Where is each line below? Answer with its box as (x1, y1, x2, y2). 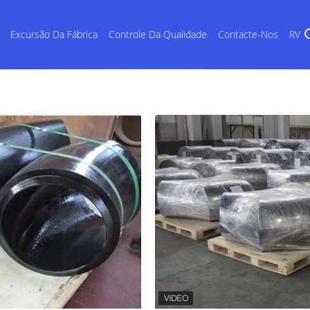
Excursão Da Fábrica (10, 28, 98, 41)
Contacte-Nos (218, 28, 278, 41)
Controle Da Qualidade (109, 28, 207, 41)
